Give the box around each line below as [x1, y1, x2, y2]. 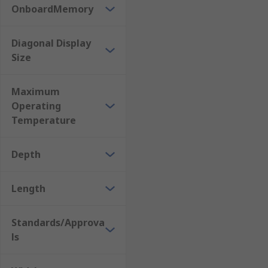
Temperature [11, 114, 76, 127]
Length [11, 182, 45, 195]
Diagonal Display [11, 36, 91, 50]
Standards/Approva [11, 216, 105, 229]
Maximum [11, 85, 60, 98]
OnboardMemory [11, 2, 93, 16]
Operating [11, 99, 61, 112]
